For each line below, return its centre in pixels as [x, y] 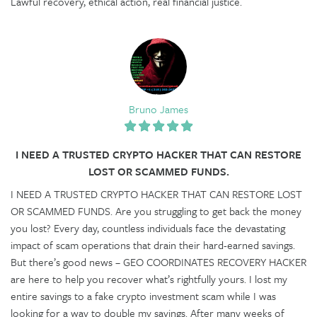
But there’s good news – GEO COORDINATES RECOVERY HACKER [158, 261]
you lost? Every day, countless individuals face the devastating [148, 227]
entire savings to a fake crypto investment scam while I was [143, 295]
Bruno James [158, 109]
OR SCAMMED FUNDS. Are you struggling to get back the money [156, 211]
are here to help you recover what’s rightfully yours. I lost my [149, 278]
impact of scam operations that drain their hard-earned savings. [153, 244]
